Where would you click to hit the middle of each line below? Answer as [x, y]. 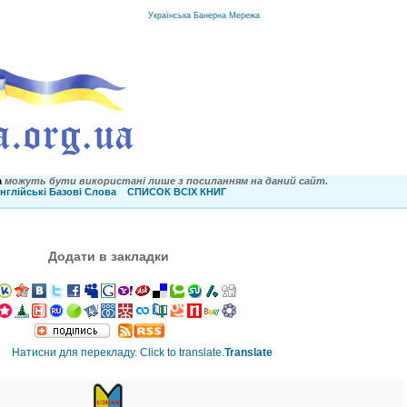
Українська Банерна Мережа [203, 15]
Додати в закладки [108, 257]
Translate [248, 353]
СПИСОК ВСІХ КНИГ [177, 192]
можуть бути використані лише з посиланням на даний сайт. [166, 181]
